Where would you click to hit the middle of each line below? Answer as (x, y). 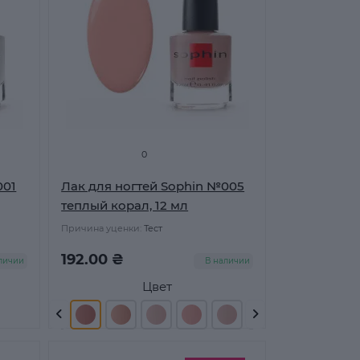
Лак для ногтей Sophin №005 (153, 186)
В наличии (227, 261)
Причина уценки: (102, 228)
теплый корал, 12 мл (125, 205)
